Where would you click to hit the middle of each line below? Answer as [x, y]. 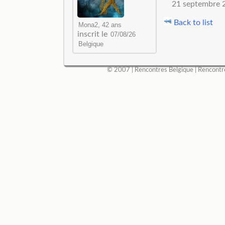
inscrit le [93, 34]
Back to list [192, 22]
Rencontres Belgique [164, 70]
